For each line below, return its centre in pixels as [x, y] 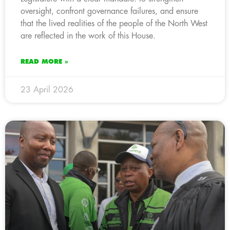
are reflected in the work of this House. [89, 36]
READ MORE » [44, 61]
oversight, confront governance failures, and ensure [109, 11]
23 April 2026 [47, 90]
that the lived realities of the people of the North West [114, 23]
